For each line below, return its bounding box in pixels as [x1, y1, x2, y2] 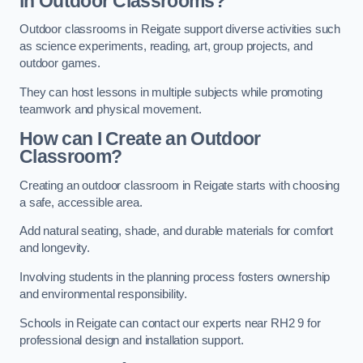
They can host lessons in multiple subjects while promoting [19, 85, 322, 99]
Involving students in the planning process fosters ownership [19, 271, 331, 284]
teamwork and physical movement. [19, 102, 202, 116]
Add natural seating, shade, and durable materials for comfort [19, 224, 334, 238]
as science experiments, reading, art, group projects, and [19, 40, 313, 53]
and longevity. [19, 241, 90, 255]
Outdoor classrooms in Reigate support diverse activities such [19, 23, 341, 36]
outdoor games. [19, 57, 100, 70]
